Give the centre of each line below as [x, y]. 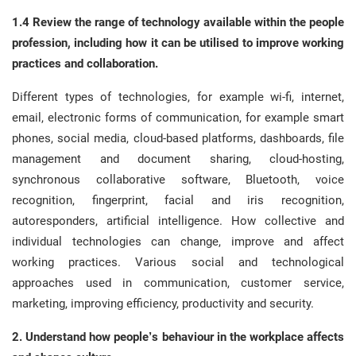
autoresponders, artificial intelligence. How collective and [178, 221]
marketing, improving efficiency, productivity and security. [163, 304]
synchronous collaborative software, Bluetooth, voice [178, 180]
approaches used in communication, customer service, [178, 283]
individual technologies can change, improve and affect [178, 242]
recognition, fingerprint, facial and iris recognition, [178, 200]
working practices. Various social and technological [178, 262]
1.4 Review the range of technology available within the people [178, 22]
